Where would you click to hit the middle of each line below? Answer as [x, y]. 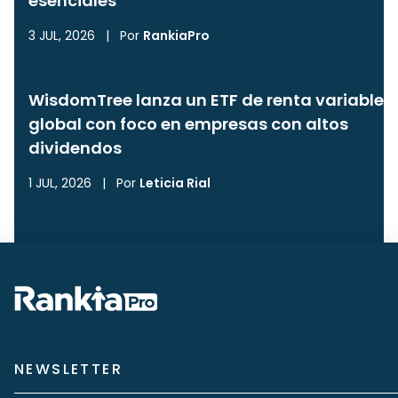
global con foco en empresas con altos [188, 124]
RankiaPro [176, 36]
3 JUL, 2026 [62, 36]
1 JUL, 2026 [60, 183]
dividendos [75, 148]
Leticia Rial [175, 183]
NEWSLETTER [68, 369]
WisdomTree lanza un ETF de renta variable [206, 100]
